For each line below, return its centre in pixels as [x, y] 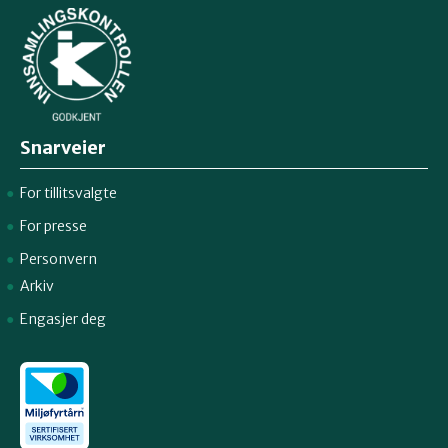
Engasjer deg [63, 318]
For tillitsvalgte [68, 192]
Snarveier [63, 147]
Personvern [58, 258]
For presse [53, 225]
